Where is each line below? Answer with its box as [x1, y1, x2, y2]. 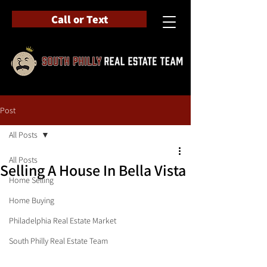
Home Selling [9, 175, 54, 185]
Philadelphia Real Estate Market [9, 215, 116, 226]
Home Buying [9, 195, 54, 206]
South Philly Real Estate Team [9, 235, 108, 246]
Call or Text [51, 12, 108, 26]
